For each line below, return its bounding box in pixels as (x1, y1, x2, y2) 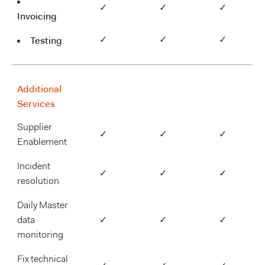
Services (17, 98, 55, 111)
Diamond (203, 90, 243, 103)
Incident (17, 162, 50, 172)
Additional (17, 83, 62, 96)
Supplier (17, 123, 52, 133)
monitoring (17, 231, 63, 241)
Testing (30, 34, 62, 47)
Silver (91, 90, 115, 103)
